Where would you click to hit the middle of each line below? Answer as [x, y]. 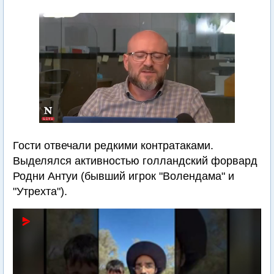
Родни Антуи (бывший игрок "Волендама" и [124, 176]
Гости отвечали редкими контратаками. [113, 146]
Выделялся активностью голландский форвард [135, 161]
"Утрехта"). [40, 191]
